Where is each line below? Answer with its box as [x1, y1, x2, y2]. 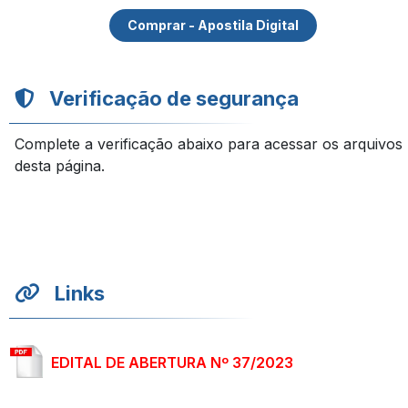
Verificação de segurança [49, 87, 299, 110]
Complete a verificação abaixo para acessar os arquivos [15, 135, 403, 153]
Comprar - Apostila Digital [127, 17, 299, 33]
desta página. [15, 157, 105, 175]
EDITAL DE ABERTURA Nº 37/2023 [51, 353, 293, 372]
